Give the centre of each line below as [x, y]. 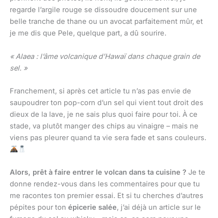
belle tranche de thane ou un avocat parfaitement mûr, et [106, 22]
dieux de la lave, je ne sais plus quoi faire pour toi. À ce [104, 114]
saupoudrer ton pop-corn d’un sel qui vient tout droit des [107, 102]
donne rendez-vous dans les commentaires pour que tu [105, 184]
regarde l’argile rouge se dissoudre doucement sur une [103, 10]
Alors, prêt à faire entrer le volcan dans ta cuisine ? [98, 173]
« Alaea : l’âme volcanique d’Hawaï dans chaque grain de [105, 56]
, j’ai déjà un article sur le [159, 208]
